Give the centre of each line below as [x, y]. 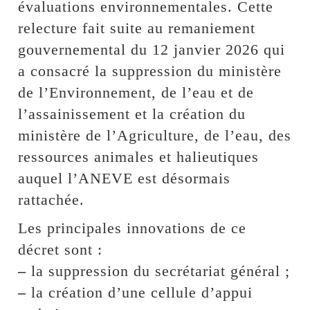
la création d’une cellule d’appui [140, 292]
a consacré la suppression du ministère [150, 71]
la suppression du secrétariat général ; [158, 271]
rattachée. [52, 199]
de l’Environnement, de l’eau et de [136, 92]
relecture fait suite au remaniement [137, 28]
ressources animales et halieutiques [139, 156]
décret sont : [61, 249]
